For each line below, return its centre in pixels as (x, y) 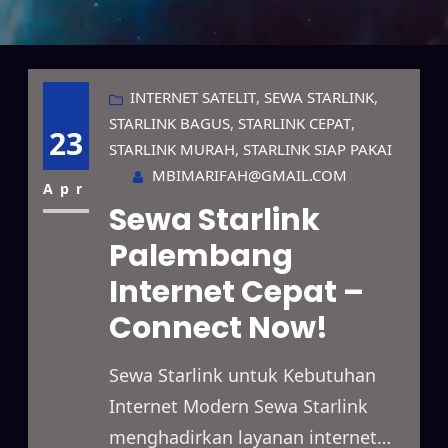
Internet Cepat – (236, 291)
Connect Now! (218, 327)
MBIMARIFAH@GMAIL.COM (249, 174)
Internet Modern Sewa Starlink (238, 405)
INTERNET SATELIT (192, 96)
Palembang (200, 255)
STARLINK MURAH (171, 148)
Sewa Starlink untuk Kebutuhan (242, 374)
